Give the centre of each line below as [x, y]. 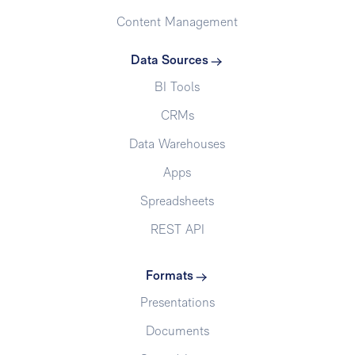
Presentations [177, 303]
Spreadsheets [177, 202]
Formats [169, 276]
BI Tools [177, 88]
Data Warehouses [177, 145]
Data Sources [169, 61]
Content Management [177, 23]
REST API [177, 230]
